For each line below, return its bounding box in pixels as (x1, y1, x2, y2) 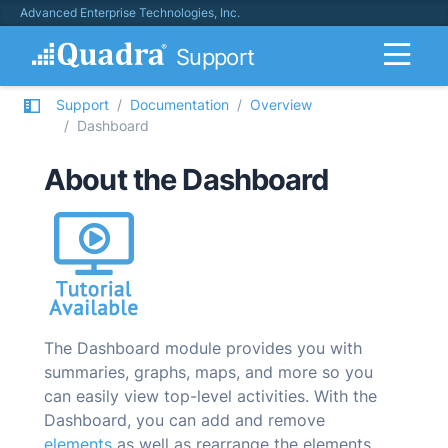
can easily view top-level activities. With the (44, 386, 377, 406)
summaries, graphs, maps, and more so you (44, 362, 373, 382)
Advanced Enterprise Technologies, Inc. (20, 5, 240, 20)
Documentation (130, 96, 229, 113)
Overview (250, 96, 312, 113)
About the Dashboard (44, 162, 329, 197)
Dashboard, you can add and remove (44, 410, 325, 430)
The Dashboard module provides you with (44, 338, 362, 358)
